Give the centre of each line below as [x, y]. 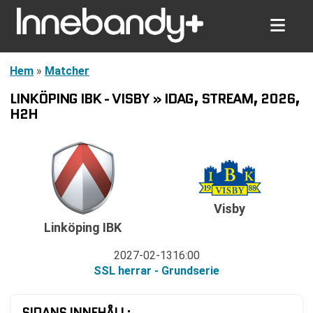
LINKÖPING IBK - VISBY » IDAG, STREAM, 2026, [155, 99]
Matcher [67, 71]
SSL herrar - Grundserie [156, 271]
